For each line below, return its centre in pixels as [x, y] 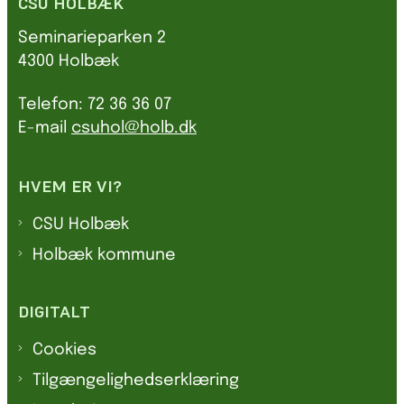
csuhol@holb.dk [134, 128]
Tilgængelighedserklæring [136, 381]
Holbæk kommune [104, 256]
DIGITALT [54, 312]
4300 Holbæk [69, 61]
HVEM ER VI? [70, 186]
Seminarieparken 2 [92, 37]
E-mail [45, 128]
